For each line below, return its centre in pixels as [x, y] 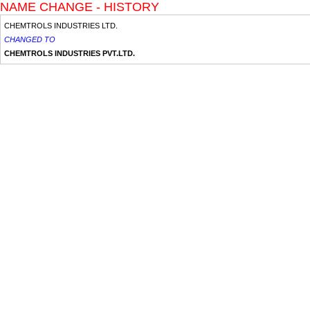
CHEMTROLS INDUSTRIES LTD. [61, 26]
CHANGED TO [30, 39]
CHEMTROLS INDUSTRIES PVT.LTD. [70, 53]
